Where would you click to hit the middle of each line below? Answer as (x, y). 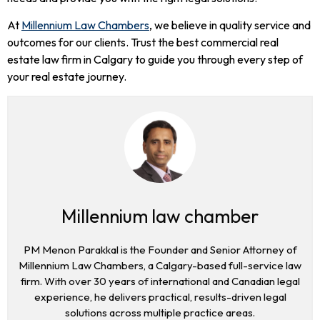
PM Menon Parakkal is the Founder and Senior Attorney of (160, 249)
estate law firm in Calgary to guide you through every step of (155, 60)
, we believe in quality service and (230, 25)
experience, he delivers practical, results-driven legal (160, 296)
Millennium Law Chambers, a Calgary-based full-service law (160, 265)
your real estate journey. (67, 77)
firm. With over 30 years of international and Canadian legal (160, 281)
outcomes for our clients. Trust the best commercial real (143, 42)
